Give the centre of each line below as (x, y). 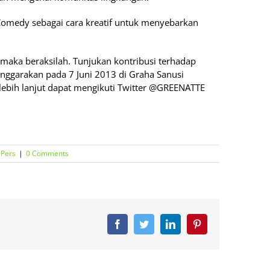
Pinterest (218, 223)
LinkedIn (192, 223)
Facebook (140, 223)
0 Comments (47, 153)
